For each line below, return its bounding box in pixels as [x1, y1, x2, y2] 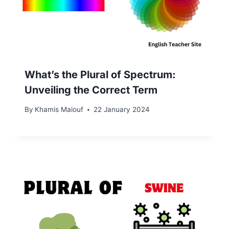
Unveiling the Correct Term [25, 83, 157, 96]
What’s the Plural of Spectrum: [25, 68, 176, 81]
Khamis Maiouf [35, 105, 84, 114]
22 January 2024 [94, 105, 150, 114]
